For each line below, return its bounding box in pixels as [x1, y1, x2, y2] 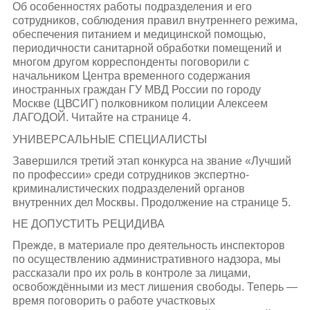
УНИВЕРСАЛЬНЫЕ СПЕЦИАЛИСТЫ [12, 133, 207, 145]
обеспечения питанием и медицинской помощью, [12, 28, 266, 41]
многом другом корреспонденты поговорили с [12, 56, 249, 69]
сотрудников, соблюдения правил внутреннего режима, [12, 15, 298, 27]
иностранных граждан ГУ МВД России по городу [12, 84, 261, 96]
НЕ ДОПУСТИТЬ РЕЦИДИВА [12, 218, 165, 230]
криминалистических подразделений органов [12, 182, 245, 194]
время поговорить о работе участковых [12, 295, 215, 307]
